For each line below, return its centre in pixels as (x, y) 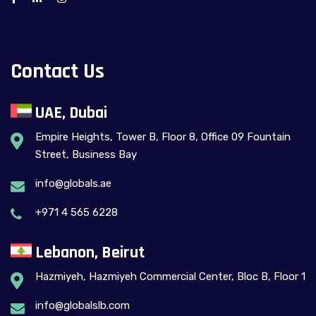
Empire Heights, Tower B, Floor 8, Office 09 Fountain (163, 136)
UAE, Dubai (69, 113)
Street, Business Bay (86, 154)
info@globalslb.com (83, 305)
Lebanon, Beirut (88, 252)
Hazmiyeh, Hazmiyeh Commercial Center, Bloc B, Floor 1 (170, 276)
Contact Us (57, 71)
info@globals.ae (73, 183)
